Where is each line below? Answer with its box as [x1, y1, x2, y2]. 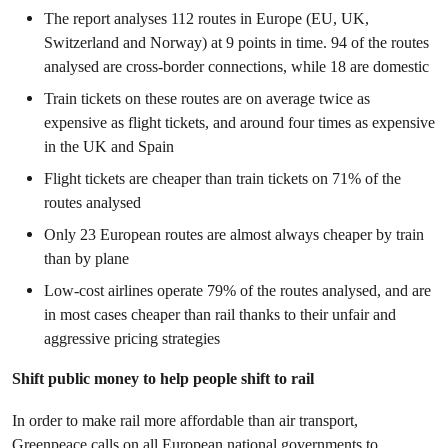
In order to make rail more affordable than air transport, [12, 411, 358, 430]
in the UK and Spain [44, 137, 178, 156]
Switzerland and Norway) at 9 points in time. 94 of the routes [44, 33, 429, 52]
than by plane [44, 249, 129, 268]
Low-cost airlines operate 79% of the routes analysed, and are [44, 281, 431, 300]
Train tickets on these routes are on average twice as [44, 89, 370, 108]
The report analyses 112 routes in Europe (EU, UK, [44, 9, 369, 28]
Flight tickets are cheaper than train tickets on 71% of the [44, 169, 401, 188]
